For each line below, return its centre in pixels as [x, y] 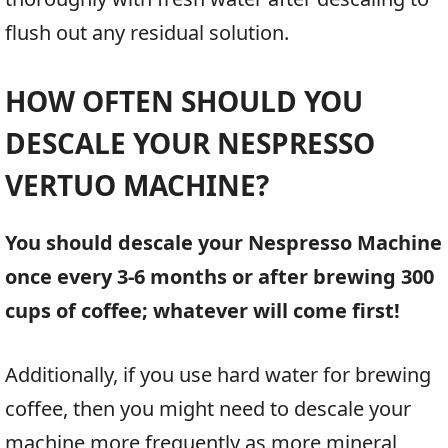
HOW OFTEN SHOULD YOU [184, 101]
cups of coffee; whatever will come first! [202, 311]
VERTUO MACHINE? [137, 185]
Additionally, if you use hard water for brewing [218, 375]
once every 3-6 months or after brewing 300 [219, 277]
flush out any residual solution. [147, 33]
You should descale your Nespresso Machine [223, 243]
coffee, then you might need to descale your [208, 409]
